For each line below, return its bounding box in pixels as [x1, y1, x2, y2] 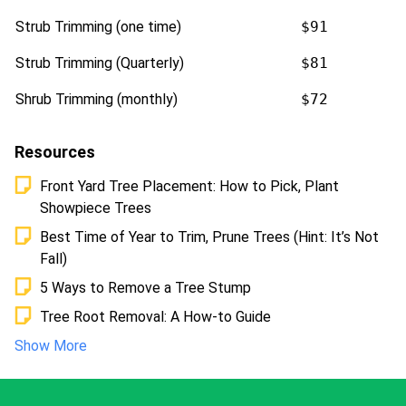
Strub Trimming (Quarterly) [15, 54, 184, 72]
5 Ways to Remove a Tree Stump [40, 279, 251, 297]
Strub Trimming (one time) [15, 18, 181, 36]
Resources [14, 142, 95, 162]
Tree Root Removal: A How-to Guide [40, 308, 271, 326]
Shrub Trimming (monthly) [15, 91, 178, 109]
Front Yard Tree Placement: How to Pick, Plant [40, 178, 339, 196]
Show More [14, 337, 87, 355]
